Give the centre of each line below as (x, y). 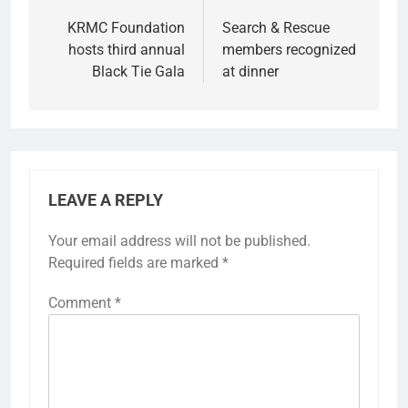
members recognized (289, 49)
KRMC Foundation (126, 27)
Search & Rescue (276, 27)
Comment (82, 302)
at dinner (250, 71)
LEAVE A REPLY (106, 200)
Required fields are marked (135, 262)
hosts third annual (127, 49)
